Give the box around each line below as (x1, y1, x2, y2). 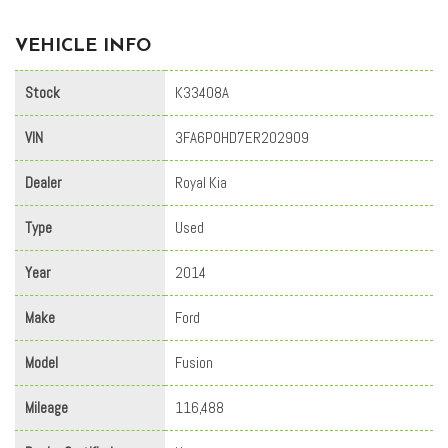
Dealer (25, 172, 61, 192)
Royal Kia (175, 172, 227, 192)
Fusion (175, 352, 213, 372)
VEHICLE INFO (15, 36, 151, 56)
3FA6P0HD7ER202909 (175, 127, 309, 147)
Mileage (25, 397, 68, 417)
